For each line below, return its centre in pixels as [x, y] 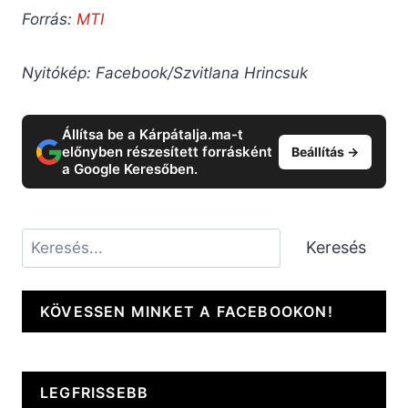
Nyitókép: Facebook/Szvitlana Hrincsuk [165, 73]
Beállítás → [325, 151]
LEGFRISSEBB [95, 392]
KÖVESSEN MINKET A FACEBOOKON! [187, 312]
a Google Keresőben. [130, 169]
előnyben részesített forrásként [167, 152]
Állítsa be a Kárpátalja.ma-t [153, 135]
